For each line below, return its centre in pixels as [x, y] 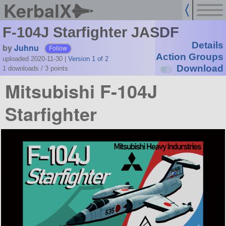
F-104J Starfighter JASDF [91, 33]
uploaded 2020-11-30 [33, 59]
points [59, 68]
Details [207, 45]
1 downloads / [23, 68]
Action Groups [189, 57]
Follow [58, 48]
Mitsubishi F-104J [81, 91]
